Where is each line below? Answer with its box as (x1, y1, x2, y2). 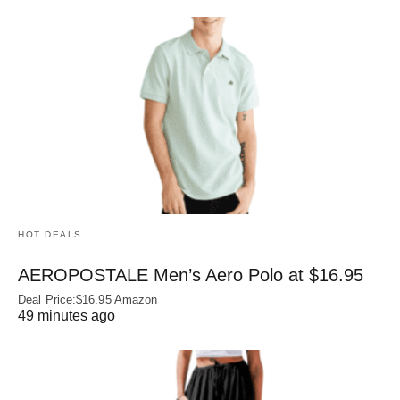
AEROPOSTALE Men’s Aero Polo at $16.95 (18, 265, 363, 286)
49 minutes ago (18, 308, 115, 324)
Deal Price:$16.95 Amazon (18, 293, 158, 307)
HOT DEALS (18, 229, 82, 240)
